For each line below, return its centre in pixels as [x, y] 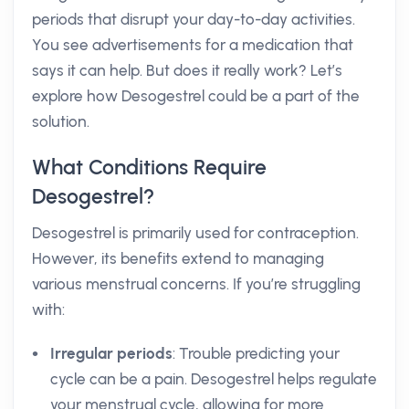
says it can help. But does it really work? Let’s [187, 70]
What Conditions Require [149, 167]
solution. [61, 121]
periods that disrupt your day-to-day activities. [194, 19]
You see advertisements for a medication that [193, 45]
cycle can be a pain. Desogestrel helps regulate [214, 379]
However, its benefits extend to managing [178, 258]
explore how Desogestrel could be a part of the [196, 96]
